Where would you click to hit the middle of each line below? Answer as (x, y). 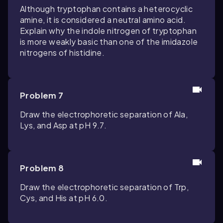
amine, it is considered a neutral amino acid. (103, 20)
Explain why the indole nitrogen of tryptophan (108, 31)
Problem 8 (42, 168)
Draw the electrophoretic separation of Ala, (104, 114)
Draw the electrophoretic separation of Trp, (105, 187)
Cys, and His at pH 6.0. (64, 198)
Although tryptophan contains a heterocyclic (107, 9)
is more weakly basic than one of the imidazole (109, 42)
